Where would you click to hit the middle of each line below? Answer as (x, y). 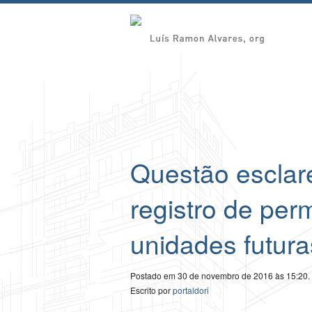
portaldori (191, 290)
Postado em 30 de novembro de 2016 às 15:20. (220, 276)
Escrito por (151, 290)
